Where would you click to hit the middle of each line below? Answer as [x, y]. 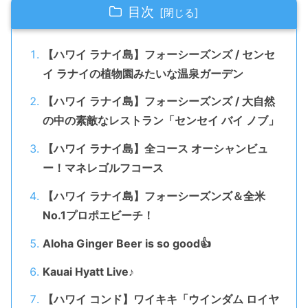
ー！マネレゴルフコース [103, 168]
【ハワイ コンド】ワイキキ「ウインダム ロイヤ [161, 299]
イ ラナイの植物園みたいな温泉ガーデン [143, 73]
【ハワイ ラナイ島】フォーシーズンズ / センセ [158, 54]
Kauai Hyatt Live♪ [88, 271]
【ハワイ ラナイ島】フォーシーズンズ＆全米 [154, 196]
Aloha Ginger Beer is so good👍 [126, 243]
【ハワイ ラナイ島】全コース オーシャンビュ [155, 149]
